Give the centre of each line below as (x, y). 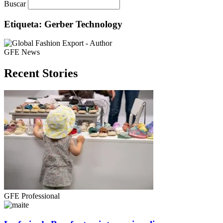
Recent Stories (41, 73)
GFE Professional (32, 196)
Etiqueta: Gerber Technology (63, 24)
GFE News (22, 52)
